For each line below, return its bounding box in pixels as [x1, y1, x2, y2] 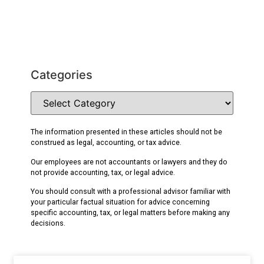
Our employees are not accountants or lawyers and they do [31, 157, 228, 166]
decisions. [31, 219, 66, 228]
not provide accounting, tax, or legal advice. [31, 167, 176, 177]
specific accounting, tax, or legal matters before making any [31, 208, 230, 217]
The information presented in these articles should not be [31, 127, 223, 137]
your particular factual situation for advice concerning [31, 197, 210, 207]
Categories [31, 68, 93, 82]
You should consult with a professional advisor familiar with [31, 187, 231, 196]
